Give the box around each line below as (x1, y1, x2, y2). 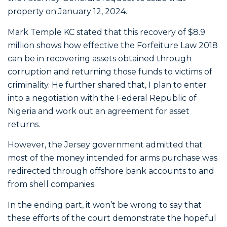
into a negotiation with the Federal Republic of (8, 93, 197, 103)
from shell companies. (8, 179, 96, 190)
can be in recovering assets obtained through (8, 53, 192, 63)
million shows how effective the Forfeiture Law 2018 (8, 40, 218, 50)
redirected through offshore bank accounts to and (8, 166, 214, 176)
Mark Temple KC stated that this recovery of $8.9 (8, 27, 205, 37)
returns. (8, 119, 40, 129)
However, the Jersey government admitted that (8, 140, 203, 150)
